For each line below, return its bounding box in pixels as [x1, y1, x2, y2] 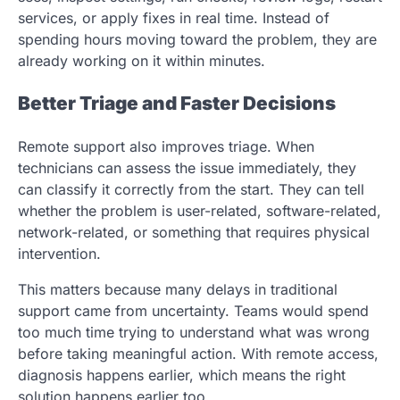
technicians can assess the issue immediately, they [18, 159, 356, 178]
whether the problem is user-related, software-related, [18, 202, 381, 221]
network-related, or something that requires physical [18, 223, 370, 242]
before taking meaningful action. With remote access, [18, 345, 379, 363]
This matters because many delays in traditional [18, 280, 337, 299]
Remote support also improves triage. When [18, 137, 314, 156]
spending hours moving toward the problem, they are [18, 29, 377, 48]
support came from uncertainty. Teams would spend [18, 302, 369, 321]
